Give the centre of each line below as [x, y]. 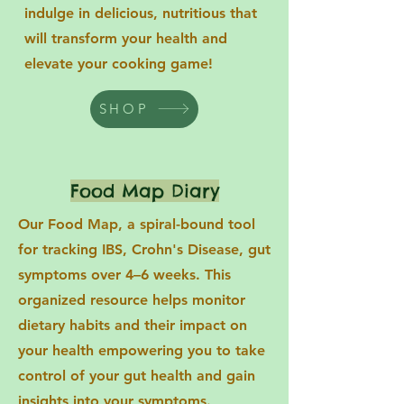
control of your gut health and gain [137, 375]
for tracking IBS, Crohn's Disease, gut [144, 249]
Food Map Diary [144, 190]
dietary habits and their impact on [133, 325]
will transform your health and [126, 38]
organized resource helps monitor [132, 299]
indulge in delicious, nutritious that [141, 13]
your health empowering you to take [142, 350]
